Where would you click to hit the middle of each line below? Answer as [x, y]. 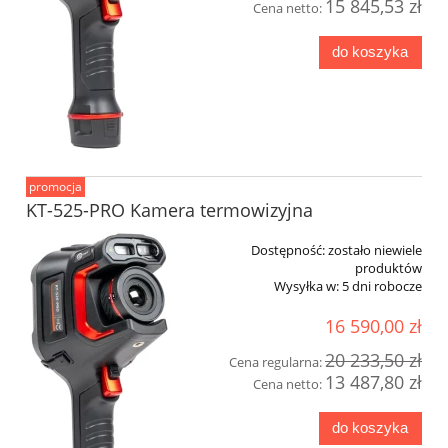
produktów [388, 268]
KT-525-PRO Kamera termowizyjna [169, 210]
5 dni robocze [382, 286]
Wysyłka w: [306, 286]
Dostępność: [288, 250]
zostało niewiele [375, 250]
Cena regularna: [277, 361]
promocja [55, 187]
